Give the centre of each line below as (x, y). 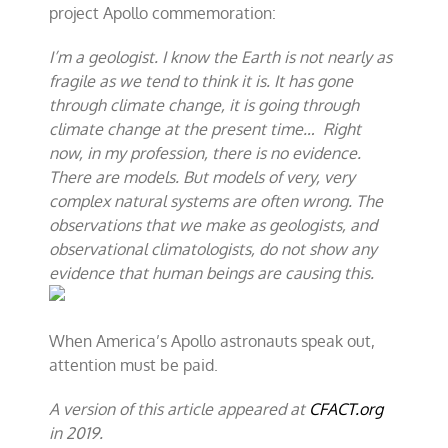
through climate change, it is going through (204, 105)
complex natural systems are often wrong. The (216, 201)
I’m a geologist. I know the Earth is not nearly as (221, 57)
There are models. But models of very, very (202, 177)
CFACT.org (346, 409)
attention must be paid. (134, 365)
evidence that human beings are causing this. (212, 273)
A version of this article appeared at (179, 409)
